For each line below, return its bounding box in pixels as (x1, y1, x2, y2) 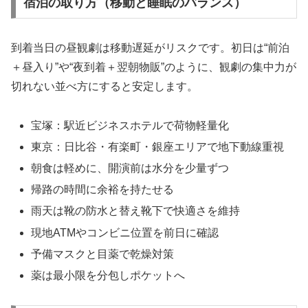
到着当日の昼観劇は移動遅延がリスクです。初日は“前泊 (11, 41, 289, 54)
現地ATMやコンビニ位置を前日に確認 (31, 226, 219, 239)
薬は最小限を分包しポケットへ (31, 269, 186, 281)
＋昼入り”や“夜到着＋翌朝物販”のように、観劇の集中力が (11, 60, 296, 73)
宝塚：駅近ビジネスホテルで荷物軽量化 (31, 119, 230, 131)
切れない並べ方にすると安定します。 (11, 80, 198, 92)
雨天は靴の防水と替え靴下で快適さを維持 (31, 205, 241, 217)
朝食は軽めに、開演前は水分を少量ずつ (31, 162, 230, 175)
